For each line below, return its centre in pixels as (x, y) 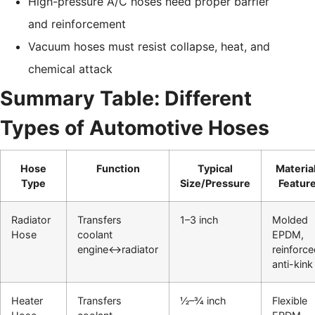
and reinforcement (77, 24)
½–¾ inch (203, 300)
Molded (290, 219)
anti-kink (292, 264)
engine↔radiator (118, 249)
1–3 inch (199, 219)
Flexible (290, 300)
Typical (215, 168)
